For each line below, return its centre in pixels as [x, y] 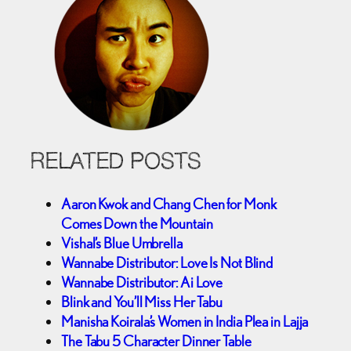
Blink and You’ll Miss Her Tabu [142, 301]
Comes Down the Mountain [137, 223]
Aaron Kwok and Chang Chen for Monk [169, 203]
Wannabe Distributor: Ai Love [142, 282]
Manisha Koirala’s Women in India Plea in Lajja [185, 321]
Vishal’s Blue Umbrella [122, 242]
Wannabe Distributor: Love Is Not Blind [167, 262]
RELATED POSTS [116, 163]
